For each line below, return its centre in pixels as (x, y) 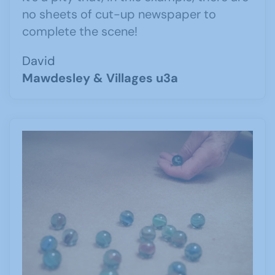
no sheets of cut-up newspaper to (119, 14)
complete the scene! (80, 31)
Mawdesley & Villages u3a (100, 78)
